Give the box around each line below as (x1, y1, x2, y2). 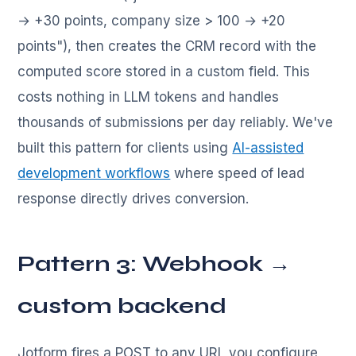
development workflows (17, 164, 171, 181)
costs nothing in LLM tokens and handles (17, 88, 280, 105)
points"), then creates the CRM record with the (17, 37, 317, 54)
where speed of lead (170, 164, 305, 181)
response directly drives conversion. (17, 190, 250, 207)
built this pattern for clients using (17, 139, 233, 156)
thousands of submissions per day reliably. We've (17, 114, 334, 130)
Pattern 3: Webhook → (17, 250, 292, 277)
